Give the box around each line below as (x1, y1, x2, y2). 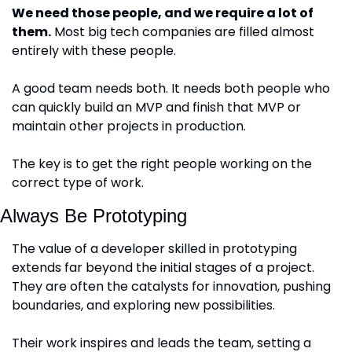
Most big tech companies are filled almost (51, 22, 314, 41)
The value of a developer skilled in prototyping (12, 239, 297, 258)
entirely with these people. (12, 41, 176, 60)
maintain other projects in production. (12, 116, 249, 135)
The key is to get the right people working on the (12, 154, 312, 173)
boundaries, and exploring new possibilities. (12, 295, 278, 314)
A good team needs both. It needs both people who (12, 79, 330, 97)
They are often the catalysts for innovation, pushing (12, 277, 331, 295)
